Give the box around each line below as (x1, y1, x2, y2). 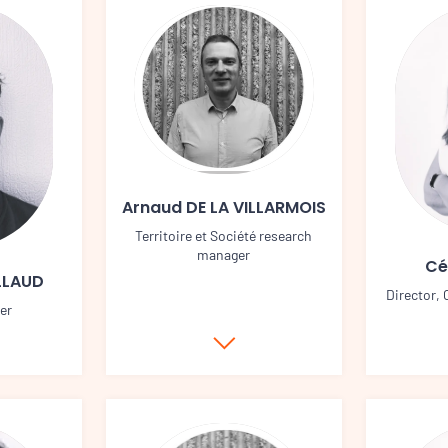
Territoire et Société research (135, 226, 313, 244)
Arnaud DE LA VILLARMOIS (121, 195, 326, 219)
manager (197, 245, 251, 263)
